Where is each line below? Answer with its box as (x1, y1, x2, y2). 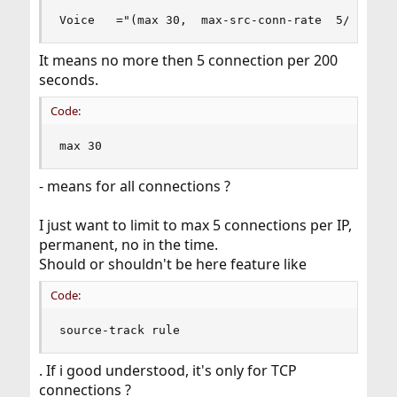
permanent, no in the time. (38, 235, 218, 254)
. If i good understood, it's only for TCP (38, 361, 297, 380)
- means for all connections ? (38, 176, 230, 196)
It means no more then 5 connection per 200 (38, 51, 338, 70)
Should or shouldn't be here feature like (38, 254, 307, 274)
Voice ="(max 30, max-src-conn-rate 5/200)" (58, 13, 385, 27)
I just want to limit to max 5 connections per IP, (38, 215, 352, 235)
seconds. (38, 70, 98, 90)
